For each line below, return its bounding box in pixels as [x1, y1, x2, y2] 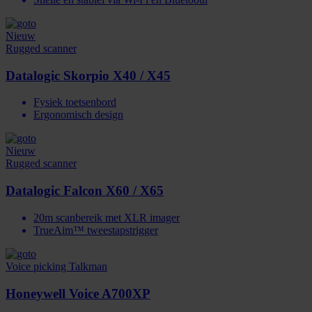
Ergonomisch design [33, 109, 123, 121]
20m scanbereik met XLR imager [33, 211, 180, 224]
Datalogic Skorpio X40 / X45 [6, 68, 171, 83]
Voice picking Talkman [6, 260, 107, 272]
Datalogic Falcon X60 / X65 [6, 183, 164, 198]
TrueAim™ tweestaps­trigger [33, 224, 158, 236]
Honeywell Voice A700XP [6, 286, 150, 301]
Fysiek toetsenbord [33, 96, 116, 109]
